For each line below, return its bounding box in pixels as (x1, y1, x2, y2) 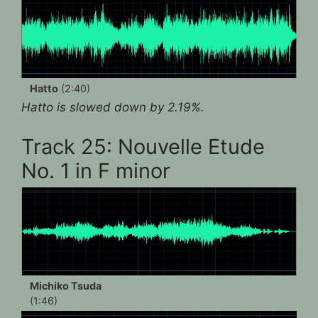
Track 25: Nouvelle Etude (21, 133, 265, 159)
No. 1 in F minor (21, 158, 170, 183)
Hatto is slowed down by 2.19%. (21, 100, 204, 115)
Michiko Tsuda (30, 279, 102, 292)
